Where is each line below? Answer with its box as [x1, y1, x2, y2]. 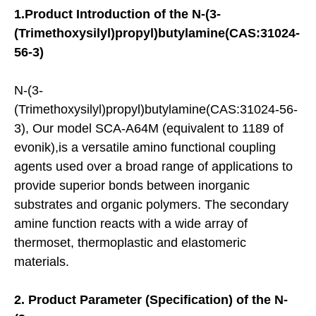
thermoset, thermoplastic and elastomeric [14, 235, 246, 250]
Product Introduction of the [25, 6, 188, 21]
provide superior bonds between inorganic [14, 178, 250, 193]
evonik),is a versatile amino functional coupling [14, 140, 276, 154]
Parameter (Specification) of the [80, 292, 274, 307]
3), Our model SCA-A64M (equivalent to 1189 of [14, 121, 284, 135]
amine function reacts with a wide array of [14, 216, 248, 231]
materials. [14, 254, 69, 269]
